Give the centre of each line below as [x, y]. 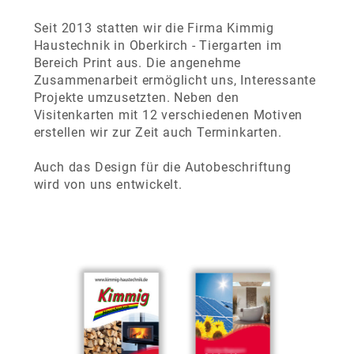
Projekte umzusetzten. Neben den [136, 98]
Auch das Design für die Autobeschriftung [162, 167]
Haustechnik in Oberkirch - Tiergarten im [158, 45]
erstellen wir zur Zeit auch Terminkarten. [158, 132]
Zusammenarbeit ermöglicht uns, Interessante [175, 80]
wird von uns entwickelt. [108, 185]
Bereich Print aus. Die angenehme [137, 63]
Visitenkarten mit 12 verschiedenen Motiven [168, 115]
